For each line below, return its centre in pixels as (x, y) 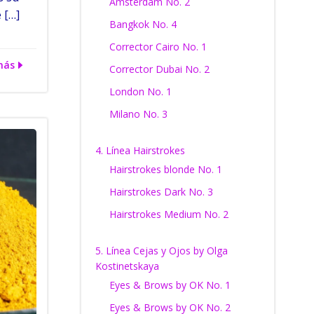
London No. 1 (140, 91)
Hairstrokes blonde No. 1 (165, 169)
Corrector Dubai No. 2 (159, 69)
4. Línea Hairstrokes (140, 150)
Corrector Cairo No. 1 (158, 47)
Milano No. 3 (138, 114)
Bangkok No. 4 (143, 24)
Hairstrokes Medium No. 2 (169, 214)
